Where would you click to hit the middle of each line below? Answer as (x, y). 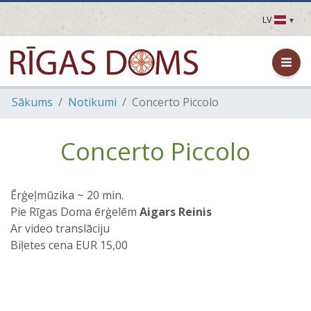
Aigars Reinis (174, 211)
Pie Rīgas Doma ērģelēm (74, 211)
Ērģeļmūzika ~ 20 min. (67, 195)
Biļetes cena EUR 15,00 (69, 245)
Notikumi (92, 102)
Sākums (32, 102)
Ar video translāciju (61, 228)
